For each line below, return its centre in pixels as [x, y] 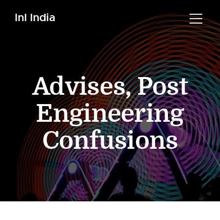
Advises [79, 87]
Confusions [110, 141]
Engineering [110, 114]
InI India [35, 17]
